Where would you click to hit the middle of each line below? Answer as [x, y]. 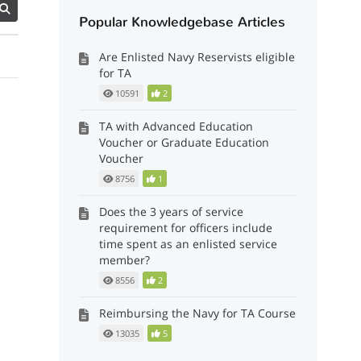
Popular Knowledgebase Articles [183, 22]
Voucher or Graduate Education [185, 142]
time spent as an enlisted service [189, 244]
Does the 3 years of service [172, 212]
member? [125, 260]
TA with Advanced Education [176, 126]
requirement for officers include [186, 228]
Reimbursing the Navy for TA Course [198, 313]
